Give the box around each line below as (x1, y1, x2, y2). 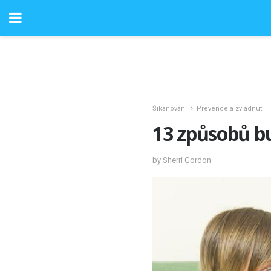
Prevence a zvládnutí (197, 105, 264, 113)
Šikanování (152, 105, 187, 113)
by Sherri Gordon (152, 155, 211, 165)
